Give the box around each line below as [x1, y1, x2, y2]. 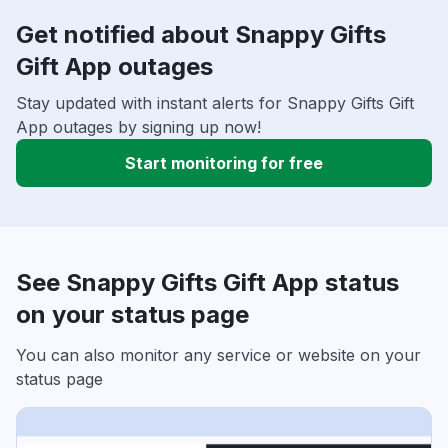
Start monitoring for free [125, 153, 323, 174]
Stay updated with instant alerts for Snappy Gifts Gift [16, 93, 414, 114]
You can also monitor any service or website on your [16, 345, 421, 366]
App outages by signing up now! [16, 117, 261, 138]
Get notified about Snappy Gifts [16, 20, 386, 50]
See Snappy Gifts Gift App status [16, 268, 399, 298]
